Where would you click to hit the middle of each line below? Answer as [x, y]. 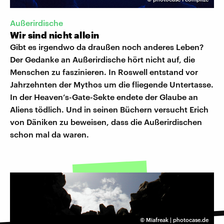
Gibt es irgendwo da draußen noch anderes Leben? [107, 47]
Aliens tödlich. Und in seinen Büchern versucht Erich [109, 109]
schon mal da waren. [49, 134]
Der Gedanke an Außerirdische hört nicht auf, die [102, 59]
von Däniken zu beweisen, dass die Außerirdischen [106, 122]
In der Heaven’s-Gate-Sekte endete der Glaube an [104, 97]
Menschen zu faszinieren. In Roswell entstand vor [104, 72]
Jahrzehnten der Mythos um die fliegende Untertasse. [112, 84]
